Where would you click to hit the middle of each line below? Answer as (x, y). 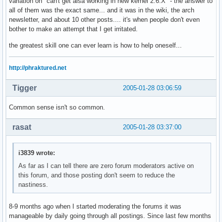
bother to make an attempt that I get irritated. (73, 29)
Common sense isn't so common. (57, 107)
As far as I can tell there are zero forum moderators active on (106, 166)
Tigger (25, 88)
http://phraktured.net (38, 68)
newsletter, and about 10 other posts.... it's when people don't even (104, 19)
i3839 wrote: (37, 153)
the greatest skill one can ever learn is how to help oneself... (95, 45)
